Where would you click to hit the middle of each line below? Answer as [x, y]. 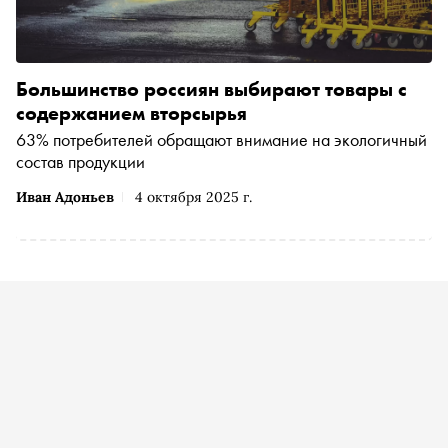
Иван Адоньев [65, 196]
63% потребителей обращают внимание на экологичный [221, 139]
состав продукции [80, 161]
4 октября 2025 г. [193, 196]
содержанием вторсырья [131, 112]
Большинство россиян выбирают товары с [211, 88]
